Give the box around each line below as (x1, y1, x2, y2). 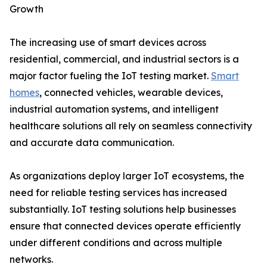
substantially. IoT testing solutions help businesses (10, 203, 236, 216)
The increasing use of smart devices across (10, 36, 206, 49)
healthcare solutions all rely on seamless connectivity (10, 120, 252, 132)
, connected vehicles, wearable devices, (39, 86, 223, 99)
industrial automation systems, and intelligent (10, 103, 219, 116)
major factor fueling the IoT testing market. (10, 70, 211, 82)
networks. (10, 253, 53, 266)
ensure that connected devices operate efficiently (10, 220, 241, 232)
